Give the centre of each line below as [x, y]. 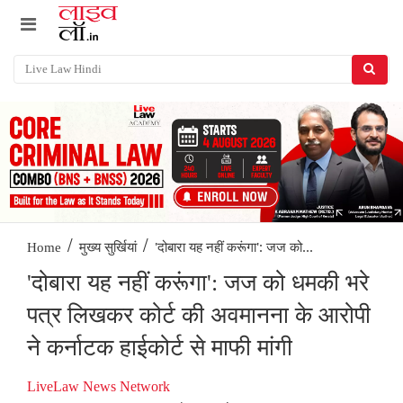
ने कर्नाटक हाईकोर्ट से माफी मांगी [160, 348]
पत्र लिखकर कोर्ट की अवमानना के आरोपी [199, 316]
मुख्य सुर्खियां [108, 248]
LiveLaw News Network [99, 387]
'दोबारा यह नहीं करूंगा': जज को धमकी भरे [198, 283]
